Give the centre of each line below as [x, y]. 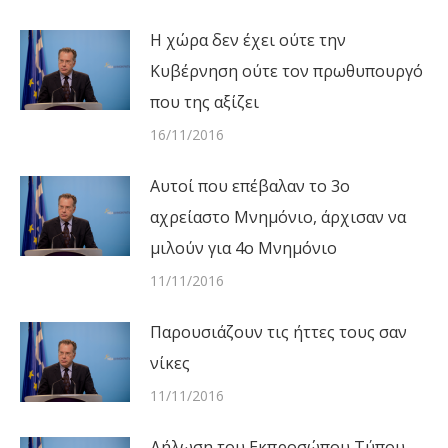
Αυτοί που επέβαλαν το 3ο [250, 185]
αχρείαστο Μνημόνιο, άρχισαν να [278, 216]
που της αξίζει [204, 101]
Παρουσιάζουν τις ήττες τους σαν [278, 331]
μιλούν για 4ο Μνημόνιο [243, 247]
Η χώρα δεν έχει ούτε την [248, 39]
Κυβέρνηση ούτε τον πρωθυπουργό [286, 70]
